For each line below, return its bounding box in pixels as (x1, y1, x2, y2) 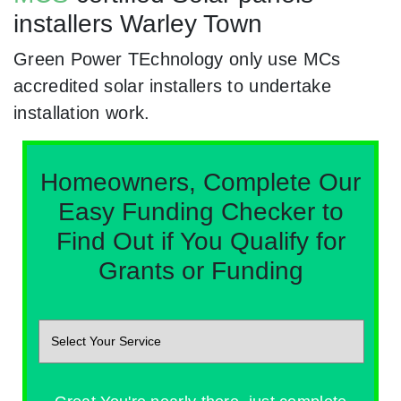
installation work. (13, 103, 150, 124)
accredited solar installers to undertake (13, 76, 331, 97)
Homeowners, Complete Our (40, 168, 361, 197)
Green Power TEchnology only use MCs (13, 49, 341, 70)
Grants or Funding (98, 257, 303, 286)
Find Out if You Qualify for (55, 227, 346, 256)
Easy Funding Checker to (57, 198, 344, 226)
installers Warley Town (13, 10, 262, 38)
